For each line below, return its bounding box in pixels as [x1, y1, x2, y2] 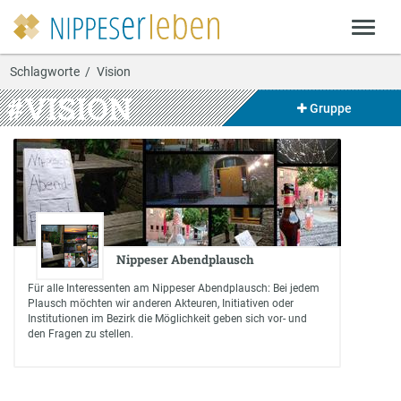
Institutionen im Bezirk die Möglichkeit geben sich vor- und [27, 311, 307, 325]
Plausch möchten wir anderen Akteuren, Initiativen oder [27, 296, 294, 310]
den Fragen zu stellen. [27, 327, 133, 340]
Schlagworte [9, 64, 80, 79]
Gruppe [306, 100, 352, 115]
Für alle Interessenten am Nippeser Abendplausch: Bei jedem [27, 281, 320, 294]
